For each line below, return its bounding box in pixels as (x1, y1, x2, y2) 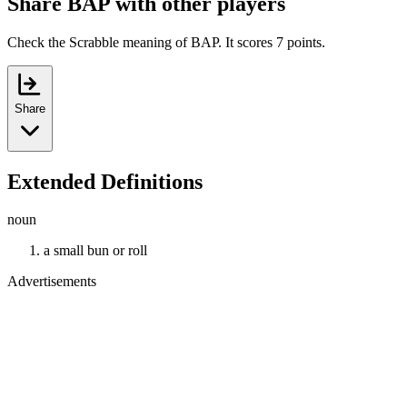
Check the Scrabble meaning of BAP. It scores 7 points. (7, 34, 325, 50)
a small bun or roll (44, 243, 147, 259)
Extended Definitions (7, 169, 203, 194)
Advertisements (7, 273, 96, 290)
